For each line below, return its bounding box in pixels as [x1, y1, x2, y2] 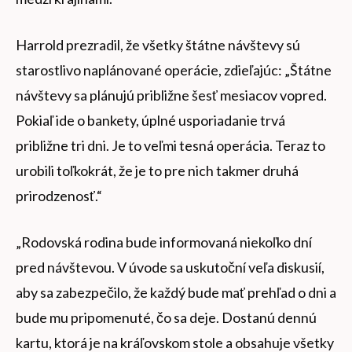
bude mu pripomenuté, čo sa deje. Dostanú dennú [16, 308, 317, 326]
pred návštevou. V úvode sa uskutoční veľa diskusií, [16, 258, 324, 276]
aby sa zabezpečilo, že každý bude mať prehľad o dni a [16, 283, 336, 301]
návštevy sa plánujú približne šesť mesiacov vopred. [16, 86, 327, 104]
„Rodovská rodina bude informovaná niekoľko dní [16, 233, 312, 251]
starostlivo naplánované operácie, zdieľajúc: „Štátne [16, 60, 332, 79]
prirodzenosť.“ [16, 186, 102, 204]
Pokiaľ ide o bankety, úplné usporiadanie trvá [16, 111, 285, 129]
